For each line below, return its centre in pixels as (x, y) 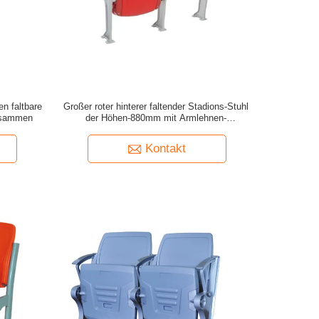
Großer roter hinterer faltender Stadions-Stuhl (156, 106)
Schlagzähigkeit (156, 129)
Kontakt (165, 148)
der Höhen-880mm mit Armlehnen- (156, 118)
